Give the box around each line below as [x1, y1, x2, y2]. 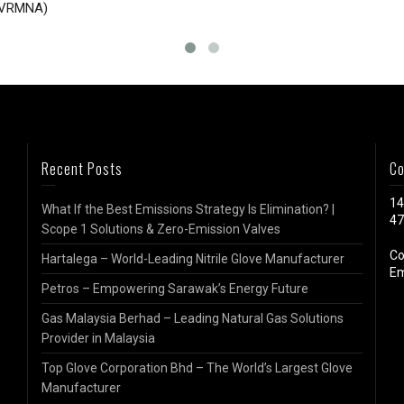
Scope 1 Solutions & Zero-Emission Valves [41, 221, 280, 236]
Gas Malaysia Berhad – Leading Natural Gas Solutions [41, 310, 344, 326]
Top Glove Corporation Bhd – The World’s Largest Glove [41, 360, 353, 375]
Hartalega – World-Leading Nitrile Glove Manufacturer [41, 251, 344, 266]
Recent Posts [41, 157, 123, 179]
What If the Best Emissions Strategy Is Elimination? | [41, 201, 335, 216]
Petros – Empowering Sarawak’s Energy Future [41, 280, 308, 296]
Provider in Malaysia [41, 330, 155, 345]
